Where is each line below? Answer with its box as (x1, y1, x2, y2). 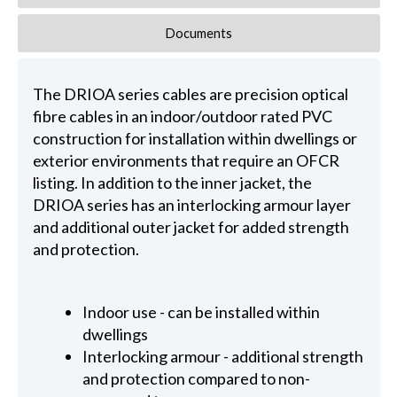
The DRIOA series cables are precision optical (32, 84, 348, 105)
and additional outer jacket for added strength (32, 217, 349, 237)
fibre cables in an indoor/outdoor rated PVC (32, 106, 332, 127)
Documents (165, 25, 232, 41)
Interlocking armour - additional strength (82, 346, 364, 367)
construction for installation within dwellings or (32, 128, 357, 149)
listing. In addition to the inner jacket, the (32, 173, 312, 193)
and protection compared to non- (82, 369, 311, 389)
